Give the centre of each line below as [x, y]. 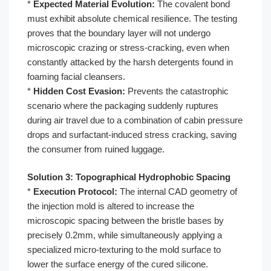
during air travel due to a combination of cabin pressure [135, 120]
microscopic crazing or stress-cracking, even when [128, 47]
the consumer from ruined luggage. [96, 149]
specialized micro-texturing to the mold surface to [124, 250]
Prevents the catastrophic [177, 91]
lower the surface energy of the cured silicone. [118, 264]
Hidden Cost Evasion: [79, 91]
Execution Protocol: [75, 191]
